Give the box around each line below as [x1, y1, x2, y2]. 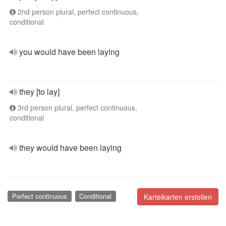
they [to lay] [19, 86, 60, 97]
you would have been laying [19, 46, 120, 58]
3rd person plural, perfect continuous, [16, 102, 137, 112]
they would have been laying [19, 142, 122, 153]
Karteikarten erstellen [144, 192, 212, 202]
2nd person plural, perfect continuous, [16, 7, 139, 17]
